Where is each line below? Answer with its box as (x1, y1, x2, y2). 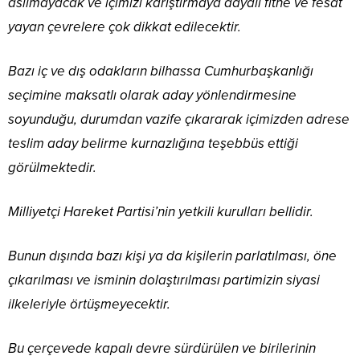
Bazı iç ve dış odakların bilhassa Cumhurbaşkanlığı (8, 63, 313, 80)
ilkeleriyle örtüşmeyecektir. (8, 296, 170, 313)
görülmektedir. (8, 159, 96, 177)
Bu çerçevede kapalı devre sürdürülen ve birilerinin (8, 340, 316, 358)
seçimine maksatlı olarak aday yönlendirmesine (8, 87, 297, 104)
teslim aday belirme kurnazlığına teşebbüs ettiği (8, 135, 298, 153)
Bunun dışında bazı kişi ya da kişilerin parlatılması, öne (8, 247, 337, 265)
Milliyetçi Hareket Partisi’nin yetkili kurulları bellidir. (8, 203, 313, 221)
